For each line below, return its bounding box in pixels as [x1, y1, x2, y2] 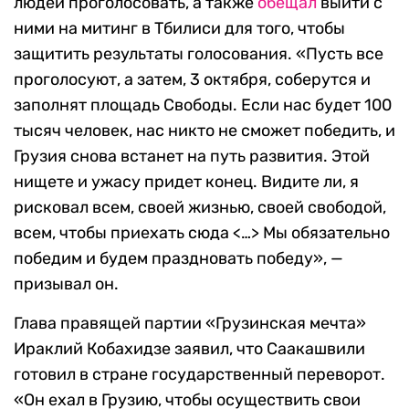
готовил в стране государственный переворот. [14, 364, 385, 385]
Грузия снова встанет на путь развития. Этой [14, 146, 370, 167]
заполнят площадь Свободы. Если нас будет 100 [14, 95, 392, 116]
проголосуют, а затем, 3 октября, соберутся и [14, 69, 371, 90]
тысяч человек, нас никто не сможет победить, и [14, 121, 395, 142]
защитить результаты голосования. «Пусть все [14, 44, 383, 65]
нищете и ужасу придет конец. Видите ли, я [14, 172, 359, 193]
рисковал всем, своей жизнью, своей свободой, [14, 197, 386, 218]
